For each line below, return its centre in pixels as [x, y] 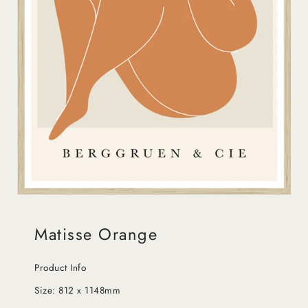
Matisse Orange [96, 234]
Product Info [60, 267]
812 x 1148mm [89, 290]
